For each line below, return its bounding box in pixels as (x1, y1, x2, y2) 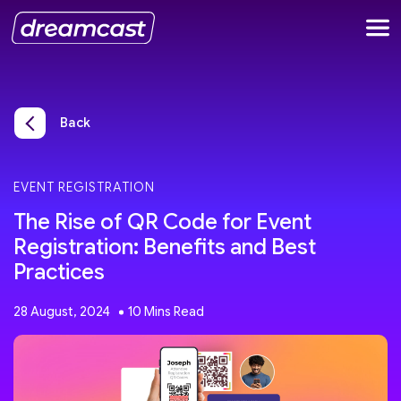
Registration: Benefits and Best (13, 234, 316, 260)
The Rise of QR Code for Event (13, 209, 311, 235)
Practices (13, 259, 105, 286)
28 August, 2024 (13, 303, 110, 320)
